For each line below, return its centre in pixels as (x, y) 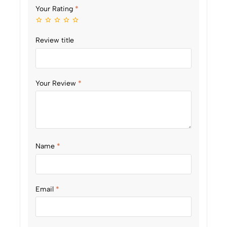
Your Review (57, 83)
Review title (55, 41)
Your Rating (55, 9)
